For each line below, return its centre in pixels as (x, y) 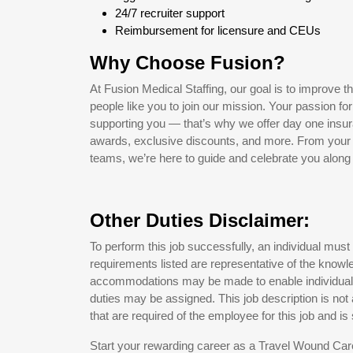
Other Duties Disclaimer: (200, 220)
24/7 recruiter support (170, 13)
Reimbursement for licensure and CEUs (218, 30)
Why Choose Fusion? (188, 63)
